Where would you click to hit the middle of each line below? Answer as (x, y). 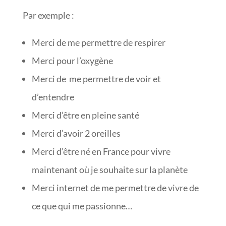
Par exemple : (49, 15)
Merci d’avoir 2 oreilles (76, 133)
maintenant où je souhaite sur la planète (109, 169)
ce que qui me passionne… (82, 206)
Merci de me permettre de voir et (96, 78)
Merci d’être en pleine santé (85, 115)
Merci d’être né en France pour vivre (101, 151)
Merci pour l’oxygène (72, 60)
